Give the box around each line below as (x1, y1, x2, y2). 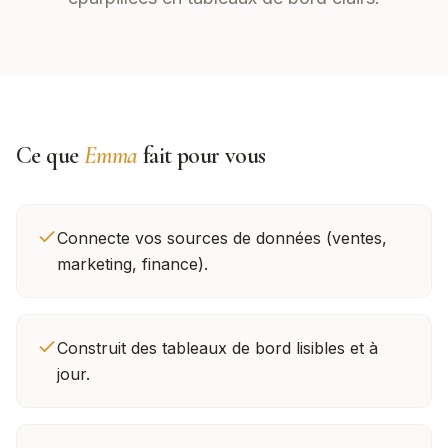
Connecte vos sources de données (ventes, (57, 228, 387, 248)
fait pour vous (137, 141, 266, 170)
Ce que (16, 141, 84, 170)
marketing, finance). (57, 254, 208, 274)
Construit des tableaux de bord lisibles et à (57, 338, 378, 358)
